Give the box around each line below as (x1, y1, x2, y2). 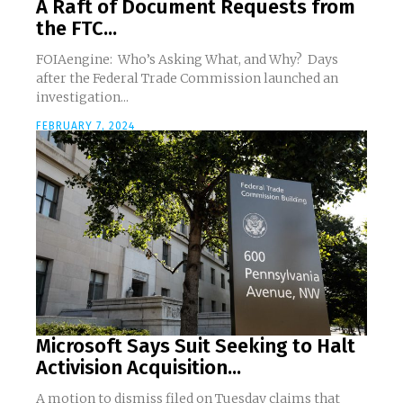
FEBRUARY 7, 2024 (36, 120, 135, 133)
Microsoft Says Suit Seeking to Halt (36, 334, 355, 359)
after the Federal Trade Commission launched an (36, 70, 338, 87)
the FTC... (36, 16, 117, 41)
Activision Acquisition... (36, 355, 241, 381)
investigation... (36, 89, 129, 106)
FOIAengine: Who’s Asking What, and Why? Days (36, 51, 308, 68)
